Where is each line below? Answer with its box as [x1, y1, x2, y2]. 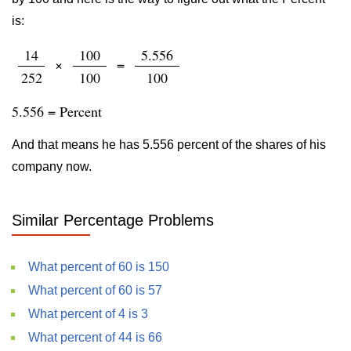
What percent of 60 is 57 [28, 284, 162, 297]
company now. [12, 160, 92, 173]
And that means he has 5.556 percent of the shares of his [12, 138, 326, 151]
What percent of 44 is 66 [28, 331, 162, 344]
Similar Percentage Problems [12, 212, 214, 229]
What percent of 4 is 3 [28, 307, 148, 320]
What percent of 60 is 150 [28, 260, 169, 273]
